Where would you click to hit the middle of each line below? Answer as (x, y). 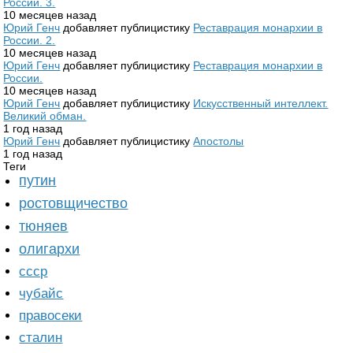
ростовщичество (74, 203)
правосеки (51, 316)
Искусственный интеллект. (261, 103)
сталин (41, 338)
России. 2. (30, 40)
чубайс (41, 294)
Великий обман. (45, 116)
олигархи (50, 249)
